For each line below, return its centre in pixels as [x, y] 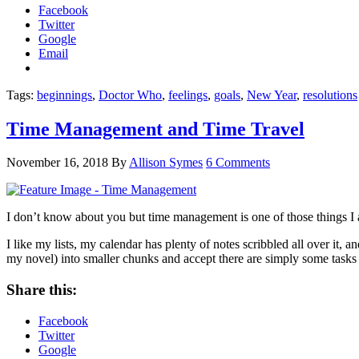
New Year [272, 95]
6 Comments [238, 163]
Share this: [42, 290]
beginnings [65, 95]
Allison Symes [166, 163]
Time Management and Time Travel [155, 129]
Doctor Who [130, 95]
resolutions [330, 95]
